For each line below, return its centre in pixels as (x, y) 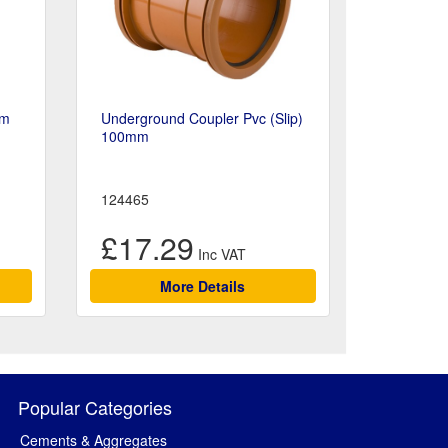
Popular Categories (95, 407)
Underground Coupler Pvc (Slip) (201, 118)
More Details (203, 286)
